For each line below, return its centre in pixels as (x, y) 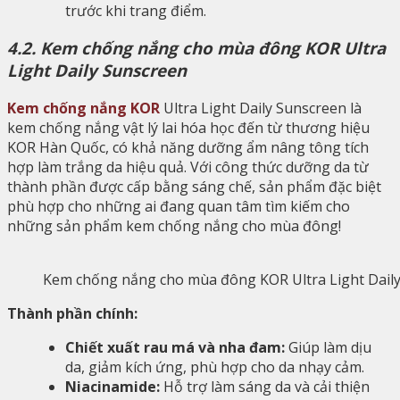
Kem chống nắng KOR (83, 108)
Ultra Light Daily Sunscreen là (261, 108)
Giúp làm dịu (328, 348)
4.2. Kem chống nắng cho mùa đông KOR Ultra (196, 48)
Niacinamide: (112, 387)
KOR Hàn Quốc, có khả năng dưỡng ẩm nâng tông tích (188, 148)
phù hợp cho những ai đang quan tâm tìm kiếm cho (179, 207)
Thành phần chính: (72, 314)
